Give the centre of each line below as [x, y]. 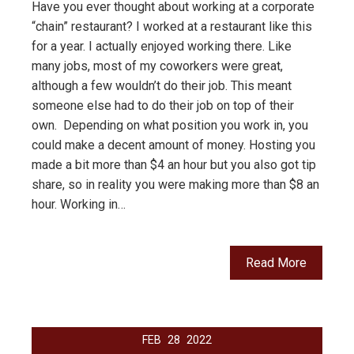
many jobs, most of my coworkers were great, [157, 66]
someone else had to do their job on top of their [163, 106]
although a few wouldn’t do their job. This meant [162, 86]
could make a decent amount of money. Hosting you [173, 145]
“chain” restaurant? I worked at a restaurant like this [172, 27]
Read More [276, 263]
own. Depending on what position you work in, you [170, 126]
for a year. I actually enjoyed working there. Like [162, 47]
